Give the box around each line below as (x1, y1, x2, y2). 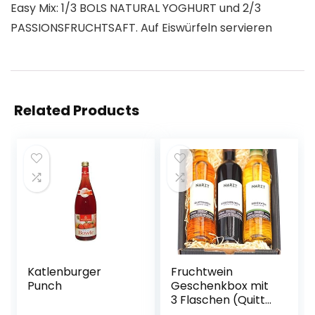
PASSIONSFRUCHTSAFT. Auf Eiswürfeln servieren (11, 20, 272, 36)
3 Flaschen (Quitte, (171, 292, 275, 308)
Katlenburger (27, 264, 102, 280)
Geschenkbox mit (171, 278, 269, 294)
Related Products (14, 101, 139, 120)
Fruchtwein (171, 264, 233, 280)
